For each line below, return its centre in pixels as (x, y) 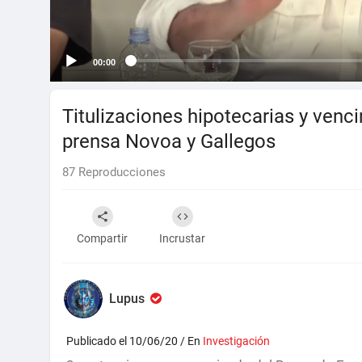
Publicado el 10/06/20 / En (135, 341)
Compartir (102, 238)
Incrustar (182, 238)
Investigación (236, 341)
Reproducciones (120, 172)
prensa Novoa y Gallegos (169, 141)
